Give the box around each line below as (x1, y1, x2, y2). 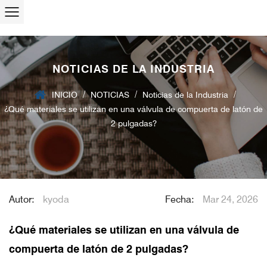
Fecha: (165, 194, 197, 205)
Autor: (9, 194, 37, 205)
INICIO (51, 90, 77, 100)
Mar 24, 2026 (203, 194, 258, 205)
